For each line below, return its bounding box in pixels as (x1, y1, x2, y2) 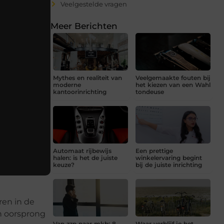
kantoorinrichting (53, 88, 106, 96)
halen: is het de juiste (53, 154, 117, 162)
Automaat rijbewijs (53, 147, 111, 155)
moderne (53, 81, 81, 89)
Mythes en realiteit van (53, 74, 122, 82)
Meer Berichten (50, 21, 117, 31)
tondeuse (135, 88, 164, 96)
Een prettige (135, 147, 173, 155)
